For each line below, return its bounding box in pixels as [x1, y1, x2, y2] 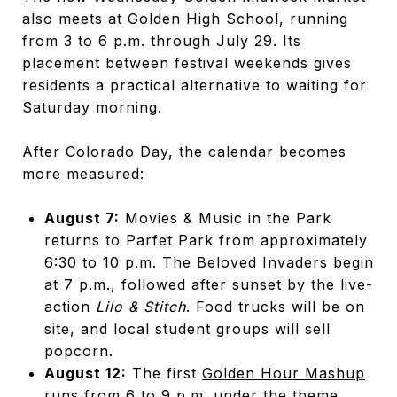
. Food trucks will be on [185, 297, 365, 315]
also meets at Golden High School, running [22, 9, 348, 27]
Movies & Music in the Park [119, 208, 331, 227]
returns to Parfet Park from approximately [43, 230, 368, 249]
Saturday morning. [22, 97, 162, 116]
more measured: [22, 164, 144, 183]
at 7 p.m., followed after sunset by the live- [43, 275, 373, 293]
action [43, 297, 96, 315]
